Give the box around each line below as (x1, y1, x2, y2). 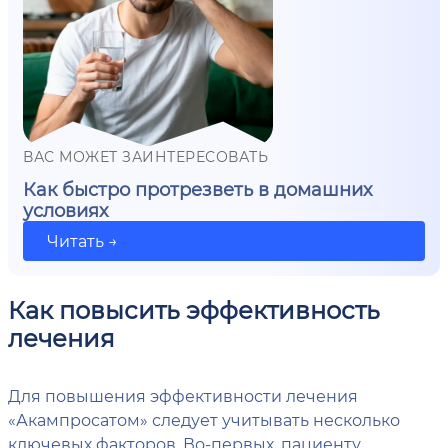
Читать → (47, 230, 118, 252)
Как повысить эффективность (8, 294, 380, 326)
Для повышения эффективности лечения (8, 385, 358, 407)
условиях (23, 198, 108, 223)
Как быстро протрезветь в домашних (23, 177, 372, 202)
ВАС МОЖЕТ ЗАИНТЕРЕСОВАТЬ (23, 147, 268, 167)
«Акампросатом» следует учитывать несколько (8, 409, 400, 431)
